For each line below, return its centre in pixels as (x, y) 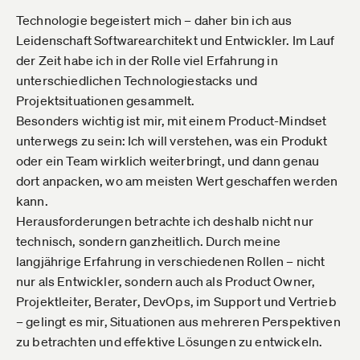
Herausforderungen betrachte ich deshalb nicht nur (165, 221)
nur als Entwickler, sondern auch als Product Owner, (166, 281)
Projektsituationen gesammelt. (106, 100)
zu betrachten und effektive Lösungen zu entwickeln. (170, 342)
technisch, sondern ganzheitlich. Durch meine (149, 241)
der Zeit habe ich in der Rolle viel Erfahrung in (147, 60)
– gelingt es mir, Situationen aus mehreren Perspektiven (178, 321)
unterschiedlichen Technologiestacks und (137, 80)
